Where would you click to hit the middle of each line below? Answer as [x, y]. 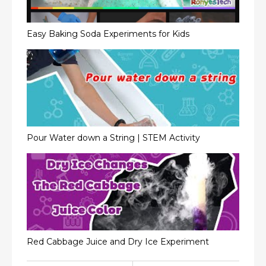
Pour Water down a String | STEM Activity [113, 137]
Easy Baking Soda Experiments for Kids [108, 34]
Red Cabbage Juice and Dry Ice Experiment [118, 241]
